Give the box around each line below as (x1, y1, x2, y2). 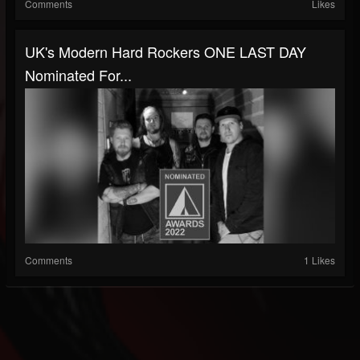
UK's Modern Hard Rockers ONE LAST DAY (25, 41, 306, 62)
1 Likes (304, 253, 335, 267)
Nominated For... (25, 64, 132, 85)
